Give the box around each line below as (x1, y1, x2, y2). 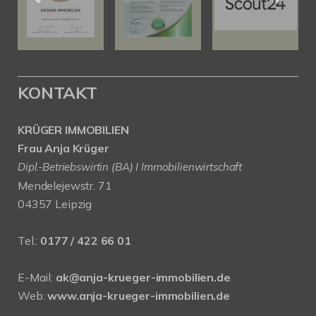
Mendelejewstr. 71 (18, 178, 112, 193)
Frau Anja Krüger (18, 140, 109, 155)
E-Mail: (18, 269, 56, 284)
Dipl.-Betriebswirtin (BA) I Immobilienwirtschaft (18, 159, 243, 174)
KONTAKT (18, 81, 97, 103)
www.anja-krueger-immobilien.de (47, 288, 230, 303)
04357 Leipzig (18, 196, 92, 211)
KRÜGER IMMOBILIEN (18, 122, 129, 137)
